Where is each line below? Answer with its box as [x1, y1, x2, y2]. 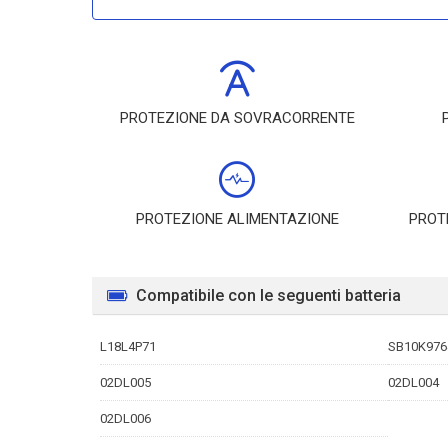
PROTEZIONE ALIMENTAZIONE [135, 210, 339, 228]
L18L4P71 [100, 339, 156, 354]
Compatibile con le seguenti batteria [136, 286, 401, 305]
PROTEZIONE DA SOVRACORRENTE [119, 109, 355, 127]
